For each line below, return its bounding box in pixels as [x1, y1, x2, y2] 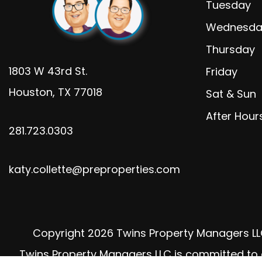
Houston [9, 84, 53, 99]
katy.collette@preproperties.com [9, 161, 180, 177]
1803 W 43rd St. [9, 63, 87, 78]
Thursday [206, 42, 255, 57]
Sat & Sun [206, 87, 256, 101]
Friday [206, 64, 237, 79]
